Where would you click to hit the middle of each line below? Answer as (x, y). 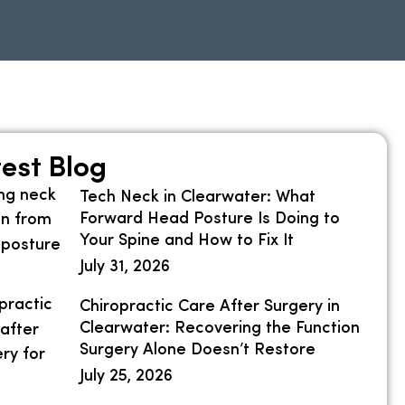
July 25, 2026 (127, 376)
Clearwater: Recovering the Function (220, 328)
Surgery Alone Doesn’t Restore (198, 350)
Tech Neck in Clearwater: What (198, 197)
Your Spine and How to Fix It (187, 240)
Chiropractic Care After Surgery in (210, 306)
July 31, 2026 (125, 267)
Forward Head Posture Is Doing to (210, 219)
